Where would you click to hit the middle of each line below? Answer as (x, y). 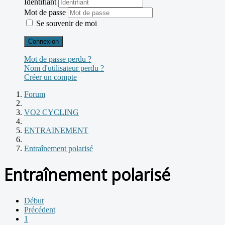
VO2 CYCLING (51, 112)
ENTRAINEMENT (56, 130)
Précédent (40, 209)
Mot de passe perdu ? (58, 59)
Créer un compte (50, 77)
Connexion (43, 41)
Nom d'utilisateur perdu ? (64, 68)
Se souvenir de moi (67, 23)
